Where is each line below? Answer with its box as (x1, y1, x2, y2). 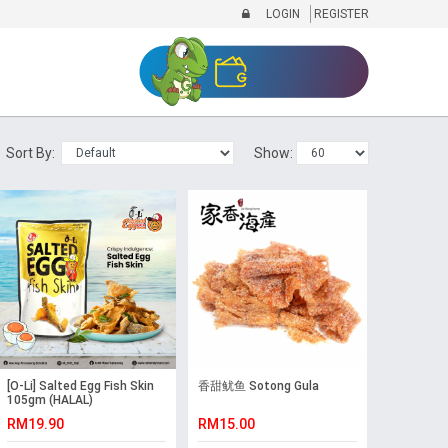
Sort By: (5, 144, 61, 161)
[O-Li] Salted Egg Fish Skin (6, 379, 154, 394)
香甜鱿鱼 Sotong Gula (197, 379, 319, 394)
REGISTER (310, 7, 369, 21)
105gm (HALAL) (6, 393, 93, 408)
